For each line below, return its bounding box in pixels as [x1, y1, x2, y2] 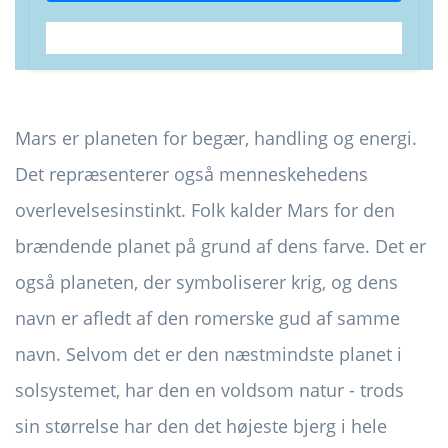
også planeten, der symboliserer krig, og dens [15, 269, 398, 294]
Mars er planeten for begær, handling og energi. [15, 125, 417, 150]
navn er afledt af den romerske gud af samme [15, 305, 400, 330]
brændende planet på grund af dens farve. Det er [15, 233, 426, 258]
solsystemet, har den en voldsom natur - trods [15, 377, 404, 402]
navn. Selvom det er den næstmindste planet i [15, 341, 402, 366]
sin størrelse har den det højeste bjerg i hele [15, 413, 387, 438]
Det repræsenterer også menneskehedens [15, 161, 368, 186]
